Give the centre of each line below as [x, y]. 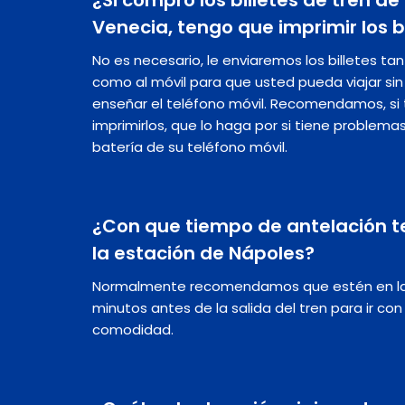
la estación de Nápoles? [203, 253]
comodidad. [133, 329]
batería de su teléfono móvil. [190, 146]
